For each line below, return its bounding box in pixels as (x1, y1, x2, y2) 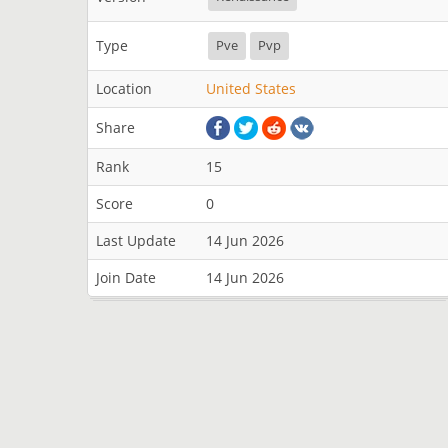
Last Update (96, 231, 176, 250)
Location (96, 79, 152, 98)
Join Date (96, 268, 156, 287)
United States (206, 79, 296, 98)
